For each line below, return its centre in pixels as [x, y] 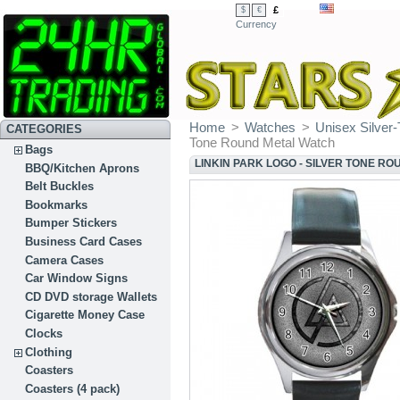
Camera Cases [65, 260]
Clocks [44, 333]
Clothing [49, 352]
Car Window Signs [77, 279]
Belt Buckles [60, 187]
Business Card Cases [84, 241]
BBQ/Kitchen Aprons [83, 168]
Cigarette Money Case [85, 315]
